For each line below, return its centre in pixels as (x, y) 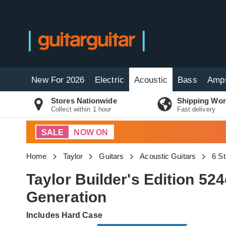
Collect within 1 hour (81, 109)
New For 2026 (58, 80)
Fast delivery (196, 109)
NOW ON (91, 132)
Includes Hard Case (64, 215)
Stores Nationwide (84, 101)
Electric (109, 80)
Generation (66, 197)
